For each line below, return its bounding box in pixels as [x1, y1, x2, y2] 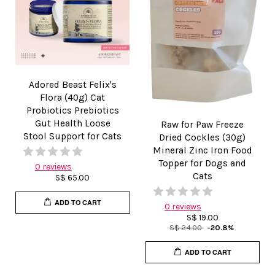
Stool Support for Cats [23, 130, 122, 142]
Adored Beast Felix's [28, 79, 117, 90]
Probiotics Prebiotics [26, 104, 119, 116]
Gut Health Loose [34, 117, 110, 129]
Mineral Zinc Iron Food [152, 144, 252, 156]
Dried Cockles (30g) [159, 131, 246, 143]
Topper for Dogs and [158, 157, 246, 169]
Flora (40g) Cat [40, 91, 106, 103]
